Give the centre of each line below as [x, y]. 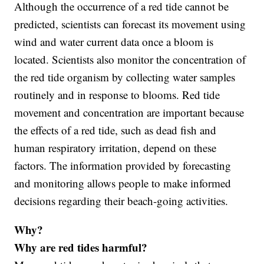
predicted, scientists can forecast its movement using [130, 24]
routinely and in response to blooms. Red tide [117, 95]
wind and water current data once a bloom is [114, 42]
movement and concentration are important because [129, 113]
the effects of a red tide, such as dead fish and [115, 130]
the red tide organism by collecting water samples [125, 77]
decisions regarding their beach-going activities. [121, 201]
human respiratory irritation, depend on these [115, 148]
